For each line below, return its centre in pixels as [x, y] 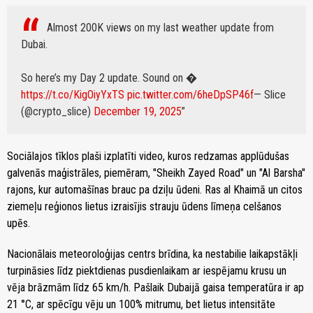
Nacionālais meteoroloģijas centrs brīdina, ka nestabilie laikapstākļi [152, 254]
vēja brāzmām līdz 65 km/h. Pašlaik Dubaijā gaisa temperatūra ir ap [155, 288]
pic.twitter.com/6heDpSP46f [190, 95]
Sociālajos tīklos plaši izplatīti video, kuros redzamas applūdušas [148, 156]
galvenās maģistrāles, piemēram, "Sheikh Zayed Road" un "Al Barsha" [156, 173]
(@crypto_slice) [57, 112]
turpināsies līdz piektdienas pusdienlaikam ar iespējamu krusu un [147, 271]
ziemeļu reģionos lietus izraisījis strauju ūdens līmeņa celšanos [144, 207]
